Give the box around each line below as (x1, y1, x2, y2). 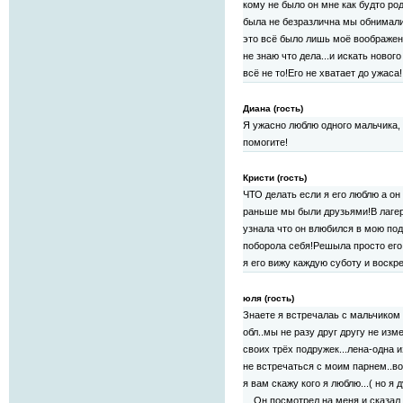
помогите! (243, 137, 288, 148)
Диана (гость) (243, 103, 303, 114)
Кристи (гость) (243, 173, 307, 184)
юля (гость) (243, 293, 294, 304)
